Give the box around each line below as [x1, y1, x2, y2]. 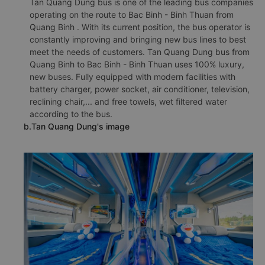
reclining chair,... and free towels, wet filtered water [30, 96, 227, 106]
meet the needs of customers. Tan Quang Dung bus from [30, 47, 250, 57]
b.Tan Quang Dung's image [24, 121, 130, 131]
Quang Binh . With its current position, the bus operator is [30, 22, 250, 32]
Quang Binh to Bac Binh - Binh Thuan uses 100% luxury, [30, 59, 244, 69]
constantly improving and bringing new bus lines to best [30, 34, 246, 44]
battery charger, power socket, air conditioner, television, [30, 84, 250, 94]
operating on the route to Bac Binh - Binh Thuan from [30, 9, 234, 20]
